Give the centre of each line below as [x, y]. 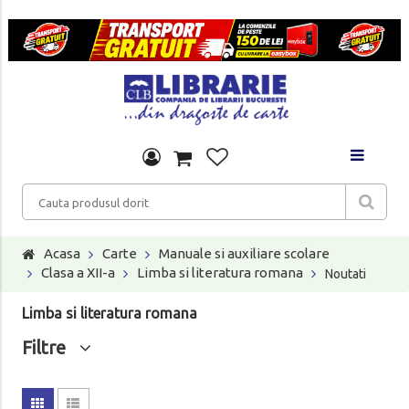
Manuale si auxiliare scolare [244, 253]
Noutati [345, 273]
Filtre [50, 347]
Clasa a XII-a [78, 272]
